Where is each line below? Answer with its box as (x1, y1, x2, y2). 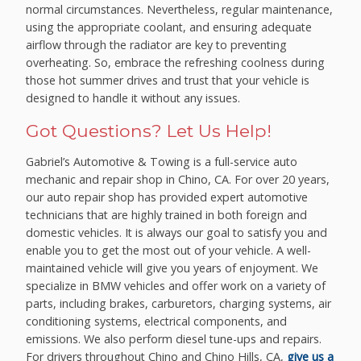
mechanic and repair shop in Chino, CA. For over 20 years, (26, 172, 330, 188)
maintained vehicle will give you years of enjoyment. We (26, 260, 319, 276)
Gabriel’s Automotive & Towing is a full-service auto (26, 154, 298, 170)
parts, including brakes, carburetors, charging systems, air (26, 296, 332, 312)
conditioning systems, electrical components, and (26, 313, 288, 330)
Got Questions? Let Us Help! (26, 119, 272, 141)
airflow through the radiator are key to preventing (26, 36, 288, 52)
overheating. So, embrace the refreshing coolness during (26, 54, 326, 70)
